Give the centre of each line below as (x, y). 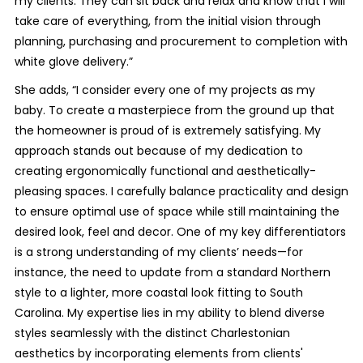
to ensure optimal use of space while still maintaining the (177, 211)
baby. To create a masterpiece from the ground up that (174, 110)
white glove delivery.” (73, 62)
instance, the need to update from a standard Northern (172, 272)
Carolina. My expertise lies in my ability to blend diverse (169, 313)
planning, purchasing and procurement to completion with (181, 41)
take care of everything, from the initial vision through (167, 21)
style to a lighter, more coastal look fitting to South (158, 293)
